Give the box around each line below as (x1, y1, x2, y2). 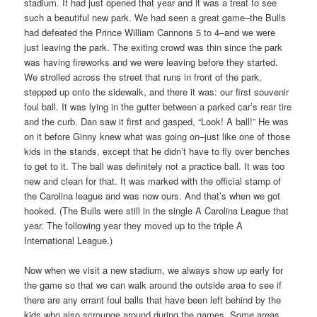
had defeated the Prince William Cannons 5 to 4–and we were (24, 25, 276, 39)
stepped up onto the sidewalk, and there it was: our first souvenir (24, 84, 289, 98)
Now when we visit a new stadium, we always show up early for (24, 263, 284, 277)
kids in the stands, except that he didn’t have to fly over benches (24, 144, 291, 158)
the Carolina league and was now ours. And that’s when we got (24, 188, 281, 202)
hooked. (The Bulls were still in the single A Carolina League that (24, 203, 289, 217)
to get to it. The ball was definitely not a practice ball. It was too (24, 158, 285, 173)
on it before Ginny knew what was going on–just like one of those (24, 129, 291, 143)
